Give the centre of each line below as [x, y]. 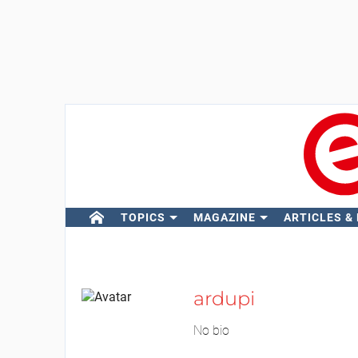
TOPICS [143, 217]
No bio [211, 330]
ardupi [224, 298]
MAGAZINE [224, 217]
